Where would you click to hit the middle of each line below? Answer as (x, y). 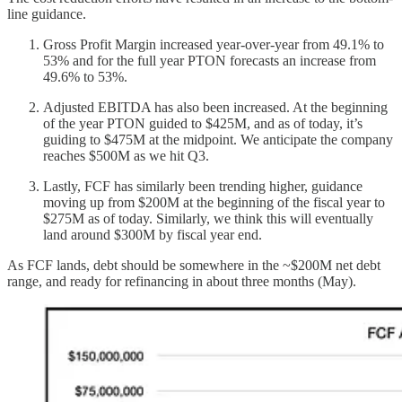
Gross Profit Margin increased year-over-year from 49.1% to (214, 44)
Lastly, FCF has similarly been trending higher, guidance (203, 186)
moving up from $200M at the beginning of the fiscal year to (214, 202)
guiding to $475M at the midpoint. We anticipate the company (218, 139)
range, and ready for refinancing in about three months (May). (182, 281)
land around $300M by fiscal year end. (153, 234)
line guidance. (47, 13)
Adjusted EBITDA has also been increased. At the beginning (215, 107)
